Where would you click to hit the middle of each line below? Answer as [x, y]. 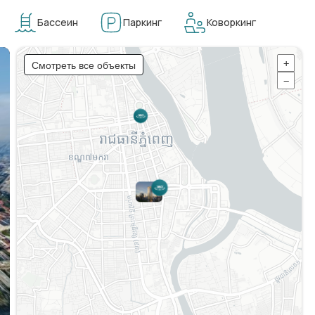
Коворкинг [231, 22]
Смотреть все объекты [84, 65]
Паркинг [142, 22]
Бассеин [58, 22]
